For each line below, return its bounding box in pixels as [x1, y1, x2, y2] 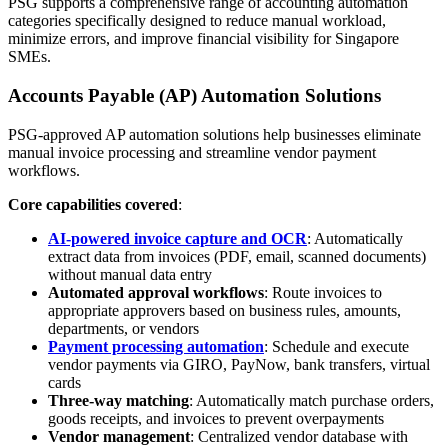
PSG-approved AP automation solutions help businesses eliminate [8, 125, 421, 143]
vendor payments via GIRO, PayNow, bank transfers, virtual [48, 355, 430, 373]
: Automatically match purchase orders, [189, 391, 434, 409]
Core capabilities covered [8, 195, 178, 213]
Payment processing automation [48, 337, 264, 355]
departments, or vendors [48, 319, 199, 337]
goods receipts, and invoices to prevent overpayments [48, 409, 384, 427]
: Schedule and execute [264, 337, 409, 355]
